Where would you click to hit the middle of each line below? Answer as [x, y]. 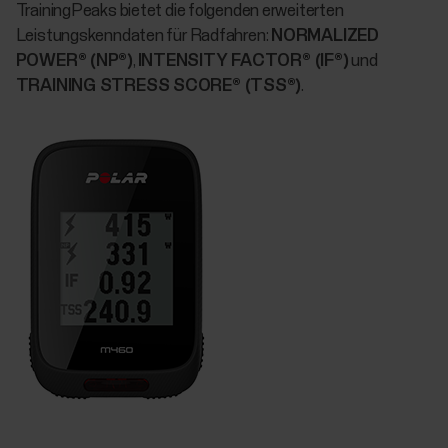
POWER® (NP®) [74, 62]
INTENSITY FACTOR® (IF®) [243, 62]
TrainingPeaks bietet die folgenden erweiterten [179, 12]
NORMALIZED [325, 37]
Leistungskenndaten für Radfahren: [143, 37]
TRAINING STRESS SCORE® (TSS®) [158, 87]
